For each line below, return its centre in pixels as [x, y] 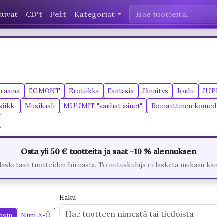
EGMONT [44, 91]
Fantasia [121, 91]
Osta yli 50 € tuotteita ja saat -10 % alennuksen [108, 151]
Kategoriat [94, 14]
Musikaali [40, 106]
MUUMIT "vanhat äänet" [103, 106]
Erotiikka [84, 91]
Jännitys [155, 91]
